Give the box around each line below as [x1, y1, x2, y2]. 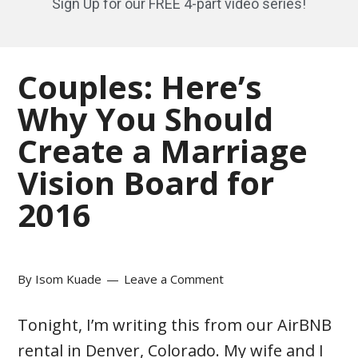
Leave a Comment [124, 271, 225, 288]
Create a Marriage [18, 129, 308, 173]
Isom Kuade [35, 271, 102, 288]
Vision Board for [18, 161, 275, 205]
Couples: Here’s [18, 65, 263, 109]
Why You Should [18, 97, 274, 141]
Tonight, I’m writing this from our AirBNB [18, 314, 332, 336]
